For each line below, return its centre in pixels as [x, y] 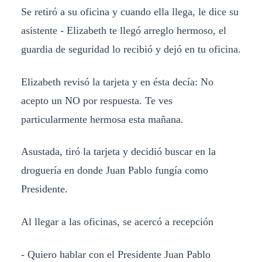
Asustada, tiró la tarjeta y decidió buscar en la [118, 152]
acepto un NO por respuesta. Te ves [96, 100]
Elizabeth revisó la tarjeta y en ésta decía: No [117, 82]
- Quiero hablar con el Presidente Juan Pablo [116, 255]
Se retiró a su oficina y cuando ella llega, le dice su [130, 11]
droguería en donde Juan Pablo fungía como [114, 170]
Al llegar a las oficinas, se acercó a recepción [117, 222]
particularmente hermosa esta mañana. [102, 119]
